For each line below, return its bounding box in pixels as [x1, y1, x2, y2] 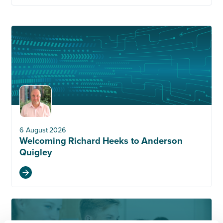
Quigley [19, 147, 52, 158]
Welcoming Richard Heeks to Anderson [19, 135, 183, 147]
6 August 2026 [19, 126, 66, 135]
